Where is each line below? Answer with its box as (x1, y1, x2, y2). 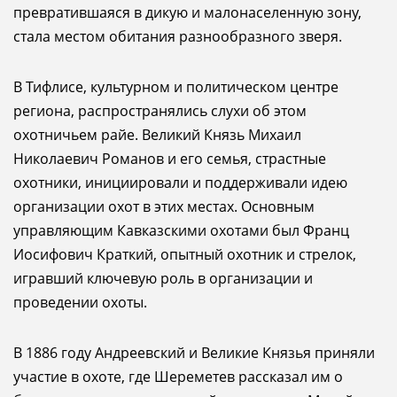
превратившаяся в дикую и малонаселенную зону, (13, 3, 362, 22)
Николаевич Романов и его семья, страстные (13, 149, 326, 168)
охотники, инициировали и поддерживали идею (13, 173, 347, 192)
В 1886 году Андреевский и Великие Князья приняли (13, 343, 375, 362)
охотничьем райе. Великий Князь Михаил (13, 125, 301, 144)
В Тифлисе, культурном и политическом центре (13, 77, 339, 97)
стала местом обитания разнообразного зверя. (13, 27, 342, 46)
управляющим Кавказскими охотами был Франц (13, 221, 349, 240)
